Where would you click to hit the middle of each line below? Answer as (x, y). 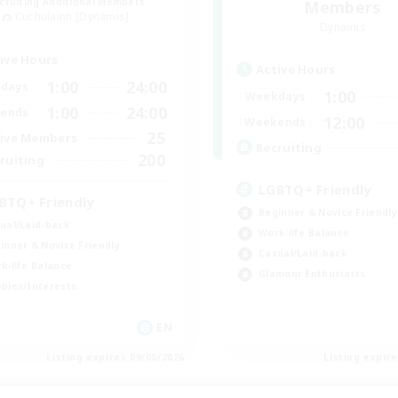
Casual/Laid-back (302, 253)
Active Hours (296, 69)
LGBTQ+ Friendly (315, 189)
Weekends (275, 123)
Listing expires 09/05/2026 (115, 357)
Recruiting (289, 148)
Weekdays (275, 97)
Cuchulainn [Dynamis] (72, 16)
